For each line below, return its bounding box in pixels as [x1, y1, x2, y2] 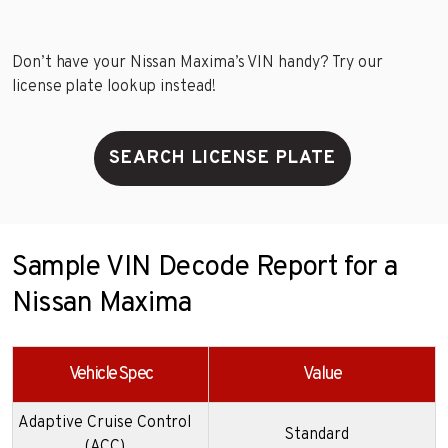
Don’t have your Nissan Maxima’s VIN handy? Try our [12, 53, 384, 74]
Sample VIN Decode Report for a [12, 250, 399, 287]
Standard [283, 425, 349, 446]
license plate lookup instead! [12, 77, 216, 98]
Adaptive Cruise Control [18, 413, 191, 434]
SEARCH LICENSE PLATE [108, 147, 336, 171]
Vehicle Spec [68, 363, 153, 387]
